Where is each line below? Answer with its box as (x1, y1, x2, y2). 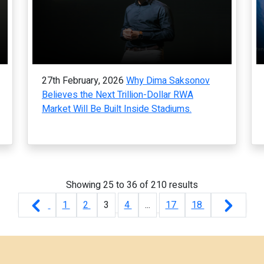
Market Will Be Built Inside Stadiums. (42, 102, 192, 116)
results (167, 178, 198, 192)
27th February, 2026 (42, 74, 124, 88)
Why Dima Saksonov (126, 74, 210, 88)
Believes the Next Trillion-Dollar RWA (42, 88, 193, 102)
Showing (66, 178, 103, 192)
